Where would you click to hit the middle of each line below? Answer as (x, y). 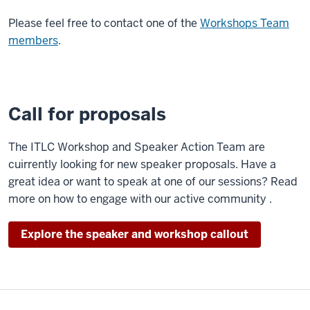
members (33, 40)
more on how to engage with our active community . (140, 199)
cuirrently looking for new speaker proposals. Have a (142, 164)
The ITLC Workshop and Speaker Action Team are (137, 147)
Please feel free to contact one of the (104, 23)
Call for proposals (87, 114)
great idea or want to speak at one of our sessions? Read (153, 182)
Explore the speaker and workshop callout (135, 234)
